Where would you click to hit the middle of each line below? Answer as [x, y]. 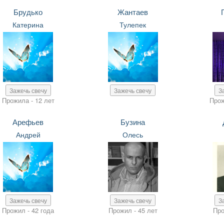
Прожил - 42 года [28, 210]
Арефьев [28, 122]
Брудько [28, 12]
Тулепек [133, 24]
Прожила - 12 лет [28, 100]
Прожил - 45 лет [133, 210]
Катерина [28, 24]
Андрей [28, 134]
